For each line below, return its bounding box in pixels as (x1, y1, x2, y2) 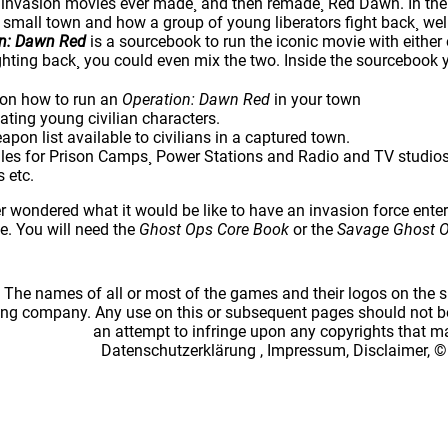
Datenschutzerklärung (101, 341, 257, 360)
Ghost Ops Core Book (139, 220, 289, 239)
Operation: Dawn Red (122, 90, 270, 109)
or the (289, 220, 337, 239)
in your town (270, 90, 361, 109)
